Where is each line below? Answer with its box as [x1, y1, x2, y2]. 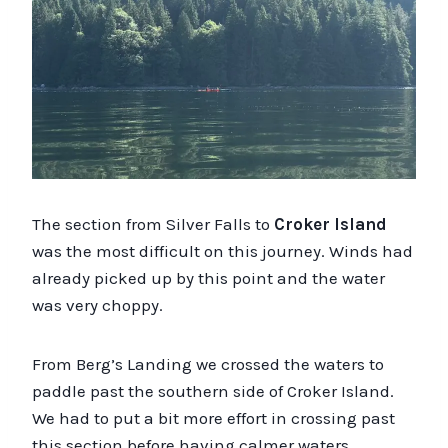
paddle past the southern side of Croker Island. [32, 380, 394, 401]
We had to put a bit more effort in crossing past [32, 407, 395, 428]
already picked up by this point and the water [32, 267, 385, 288]
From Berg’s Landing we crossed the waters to [32, 353, 384, 374]
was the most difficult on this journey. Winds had [32, 240, 413, 261]
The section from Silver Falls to [32, 213, 274, 234]
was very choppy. [32, 294, 163, 315]
